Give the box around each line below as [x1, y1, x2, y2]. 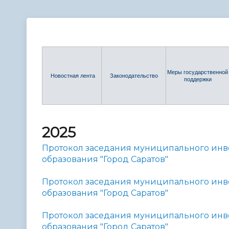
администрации [37, 11, 102, 21]
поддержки [184, 76, 212, 83]
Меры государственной [167, 69, 228, 76]
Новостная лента [49, 73, 95, 79]
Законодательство [109, 73, 158, 79]
